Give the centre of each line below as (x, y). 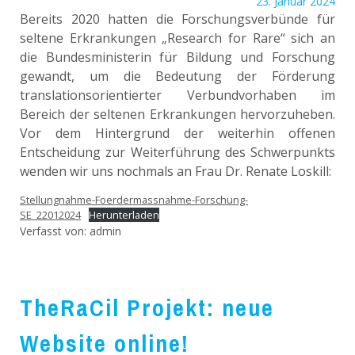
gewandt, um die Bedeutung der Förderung (177, 76)
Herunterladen (124, 215)
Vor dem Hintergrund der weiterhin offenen (177, 133)
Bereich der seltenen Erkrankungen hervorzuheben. (177, 114)
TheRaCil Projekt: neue (147, 307)
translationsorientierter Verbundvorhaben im (177, 95)
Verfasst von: (55, 231)
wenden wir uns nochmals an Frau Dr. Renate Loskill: (176, 171)
